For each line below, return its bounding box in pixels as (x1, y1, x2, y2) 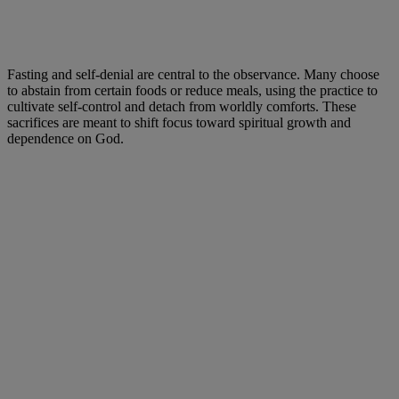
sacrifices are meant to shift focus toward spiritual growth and (7, 115, 351, 131)
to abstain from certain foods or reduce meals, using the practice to (7, 83, 378, 99)
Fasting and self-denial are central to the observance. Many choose (7, 67, 379, 83)
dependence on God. (7, 131, 124, 147)
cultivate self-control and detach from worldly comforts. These (7, 99, 356, 115)
